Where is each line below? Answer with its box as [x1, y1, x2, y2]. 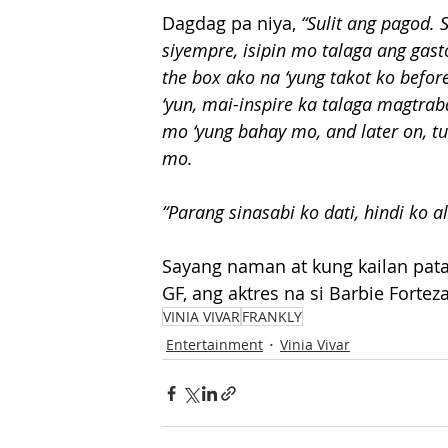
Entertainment [166, 334, 263, 354]
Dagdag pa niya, [162, 11, 301, 35]
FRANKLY [242, 307, 302, 326]
